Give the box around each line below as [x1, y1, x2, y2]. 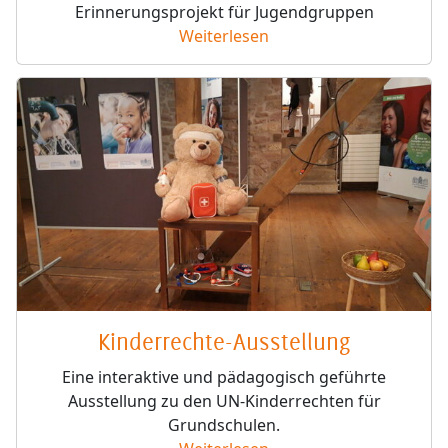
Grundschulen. [168, 413, 280, 436]
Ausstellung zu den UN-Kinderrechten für [67, 389, 381, 412]
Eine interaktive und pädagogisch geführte [62, 365, 386, 388]
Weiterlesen [179, 24, 269, 47]
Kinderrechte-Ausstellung [98, 327, 350, 356]
